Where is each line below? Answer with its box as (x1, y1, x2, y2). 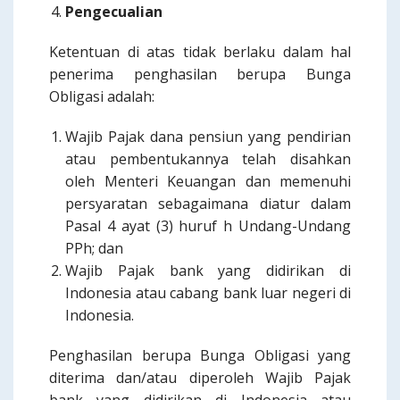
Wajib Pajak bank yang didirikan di (65, 261, 351, 280)
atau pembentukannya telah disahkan (65, 149, 351, 169)
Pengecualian (65, 2, 162, 21)
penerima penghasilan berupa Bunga (49, 64, 351, 84)
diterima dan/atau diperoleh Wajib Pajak (49, 368, 351, 387)
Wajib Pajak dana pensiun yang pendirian (65, 127, 351, 146)
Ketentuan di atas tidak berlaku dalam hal (49, 42, 351, 62)
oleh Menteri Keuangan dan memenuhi (65, 171, 351, 191)
